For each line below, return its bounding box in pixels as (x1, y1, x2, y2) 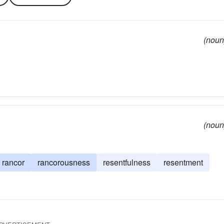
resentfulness (103, 156, 150, 168)
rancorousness (37, 156, 90, 168)
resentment (163, 156, 203, 168)
